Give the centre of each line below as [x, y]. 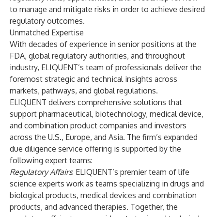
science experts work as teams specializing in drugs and [107, 184]
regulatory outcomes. [47, 21]
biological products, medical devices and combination [103, 195]
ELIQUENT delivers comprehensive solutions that [96, 102]
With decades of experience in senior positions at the [103, 44]
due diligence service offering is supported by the [95, 149]
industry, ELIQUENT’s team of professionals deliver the [106, 67]
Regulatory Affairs [41, 172]
